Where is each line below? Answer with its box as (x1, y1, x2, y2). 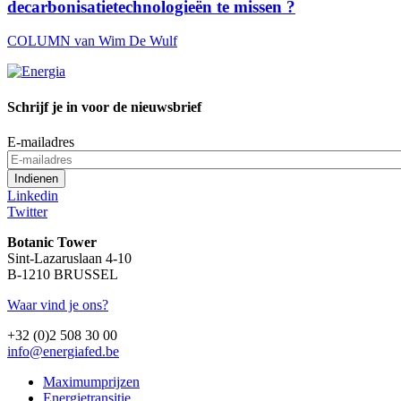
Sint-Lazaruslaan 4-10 (7, 250, 132, 266)
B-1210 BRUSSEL (7, 266, 118, 282)
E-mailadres (7, 133, 74, 149)
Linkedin (7, 187, 58, 203)
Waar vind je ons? (7, 296, 108, 312)
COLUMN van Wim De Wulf (7, 33, 177, 49)
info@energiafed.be (7, 343, 119, 359)
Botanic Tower (7, 234, 97, 250)
